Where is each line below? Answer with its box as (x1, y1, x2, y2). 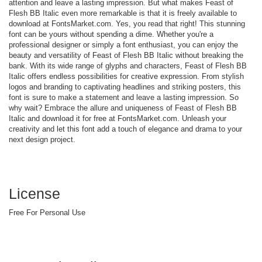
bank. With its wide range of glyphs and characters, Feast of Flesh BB (9, 61, 247, 70)
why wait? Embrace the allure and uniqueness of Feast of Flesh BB (9, 103, 237, 112)
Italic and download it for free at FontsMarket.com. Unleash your (9, 113, 226, 123)
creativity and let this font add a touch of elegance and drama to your (9, 124, 242, 133)
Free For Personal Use (9, 208, 85, 217)
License (9, 185, 60, 202)
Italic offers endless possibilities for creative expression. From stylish (9, 71, 244, 81)
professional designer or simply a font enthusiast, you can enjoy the (9, 40, 238, 49)
